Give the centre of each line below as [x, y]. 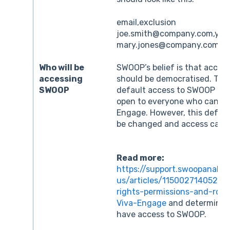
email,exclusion [147, 22]
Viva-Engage [142, 203]
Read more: [141, 158]
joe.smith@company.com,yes [172, 33]
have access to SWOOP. [162, 214]
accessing [61, 79]
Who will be [62, 67]
